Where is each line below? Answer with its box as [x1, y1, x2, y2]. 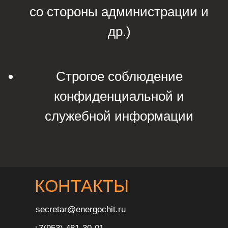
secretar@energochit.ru [36, 205, 126, 214]
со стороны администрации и [30, 4, 209, 19]
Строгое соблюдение [55, 69, 183, 84]
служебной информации [45, 108, 193, 124]
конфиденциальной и [54, 89, 184, 104]
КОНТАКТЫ [35, 176, 129, 195]
